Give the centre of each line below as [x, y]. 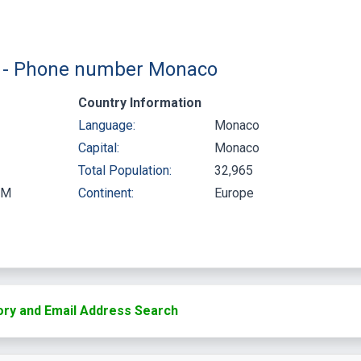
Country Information [139, 102]
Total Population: [124, 170]
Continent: [106, 193]
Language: [106, 125]
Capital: [98, 147]
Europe [234, 193]
